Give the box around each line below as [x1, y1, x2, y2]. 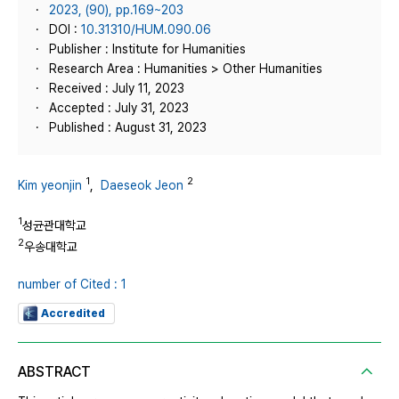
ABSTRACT [18, 362, 91, 380]
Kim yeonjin [18, 177, 82, 192]
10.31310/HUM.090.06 [81, 22, 211, 37]
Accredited [41, 306, 105, 320]
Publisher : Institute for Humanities [49, 42, 246, 56]
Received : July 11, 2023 [49, 81, 184, 95]
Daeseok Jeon [101, 177, 183, 192]
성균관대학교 [22, 217, 86, 232]
